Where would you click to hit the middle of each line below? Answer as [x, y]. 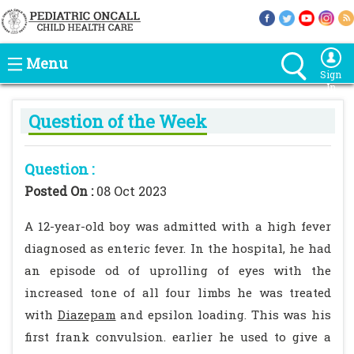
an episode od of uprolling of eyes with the [178, 270]
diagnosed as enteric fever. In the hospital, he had [178, 248]
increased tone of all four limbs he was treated [178, 292]
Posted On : [60, 191]
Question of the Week [118, 121]
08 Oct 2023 [132, 191]
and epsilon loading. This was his [224, 314]
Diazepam [87, 314]
